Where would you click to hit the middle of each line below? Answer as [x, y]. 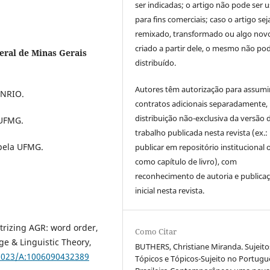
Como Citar [156, 232]
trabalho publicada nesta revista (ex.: [202, 133]
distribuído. [156, 63]
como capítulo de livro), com [186, 162]
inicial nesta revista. [170, 191]
